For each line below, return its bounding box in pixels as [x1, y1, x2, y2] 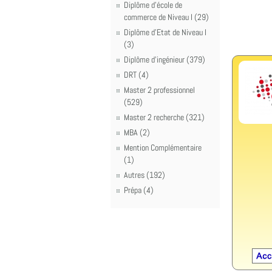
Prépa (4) [124, 185, 154, 195]
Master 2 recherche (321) [124, 112, 205, 123]
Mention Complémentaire [124, 142, 202, 153]
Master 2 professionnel [124, 84, 195, 95]
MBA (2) [124, 127, 150, 138]
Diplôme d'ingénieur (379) [124, 54, 205, 65]
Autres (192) [124, 169, 165, 180]
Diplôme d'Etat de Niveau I [124, 27, 206, 38]
